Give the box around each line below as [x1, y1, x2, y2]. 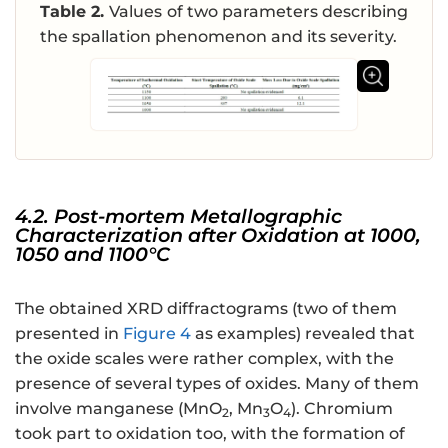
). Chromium [291, 399, 393, 419]
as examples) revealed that [191, 324, 415, 344]
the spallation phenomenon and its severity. [40, 26, 397, 46]
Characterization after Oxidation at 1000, [15, 223, 421, 248]
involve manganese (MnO [15, 399, 222, 419]
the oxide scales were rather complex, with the [15, 349, 394, 369]
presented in [15, 324, 123, 344]
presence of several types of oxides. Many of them [15, 374, 419, 394]
